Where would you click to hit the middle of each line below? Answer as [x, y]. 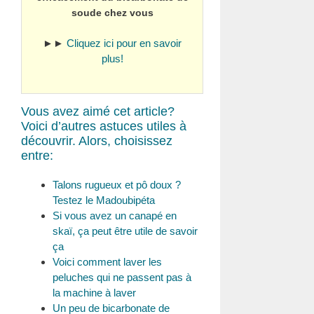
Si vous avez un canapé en [115, 215]
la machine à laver [94, 292]
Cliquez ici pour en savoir [124, 43]
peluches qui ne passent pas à [122, 277]
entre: [37, 155]
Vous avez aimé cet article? [98, 111]
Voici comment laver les [107, 261]
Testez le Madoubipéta [104, 200]
